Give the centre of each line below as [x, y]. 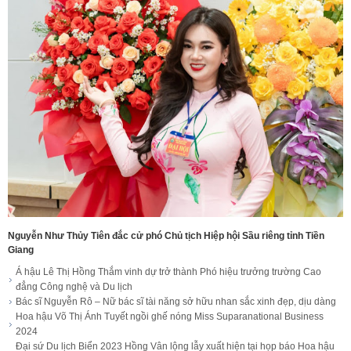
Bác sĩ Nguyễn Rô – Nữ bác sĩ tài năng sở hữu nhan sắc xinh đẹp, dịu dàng [176, 302]
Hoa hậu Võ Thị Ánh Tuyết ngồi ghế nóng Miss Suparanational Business [170, 317]
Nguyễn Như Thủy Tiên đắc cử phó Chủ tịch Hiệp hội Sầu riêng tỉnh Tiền [166, 236]
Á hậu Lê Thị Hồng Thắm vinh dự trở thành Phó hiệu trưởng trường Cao [168, 272]
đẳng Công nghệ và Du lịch [74, 287]
